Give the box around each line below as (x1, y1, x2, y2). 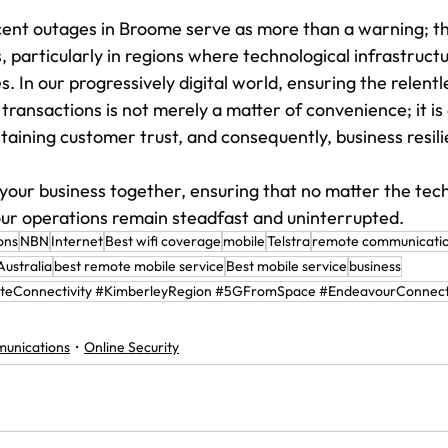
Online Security (84, 337, 179, 356)
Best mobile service (226, 256, 347, 275)
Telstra (267, 231, 310, 250)
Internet (51, 231, 103, 250)
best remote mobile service (54, 256, 224, 275)
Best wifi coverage (105, 231, 221, 250)
